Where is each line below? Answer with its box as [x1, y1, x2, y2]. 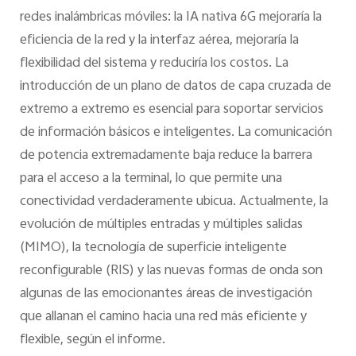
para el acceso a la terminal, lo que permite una [19, 167, 282, 190]
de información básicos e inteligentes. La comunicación [19, 121, 332, 144]
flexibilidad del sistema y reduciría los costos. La [19, 52, 288, 75]
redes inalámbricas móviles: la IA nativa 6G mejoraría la [19, 6, 322, 29]
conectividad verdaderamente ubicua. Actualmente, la [19, 190, 328, 213]
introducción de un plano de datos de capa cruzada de [19, 75, 331, 98]
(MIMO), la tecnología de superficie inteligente [19, 236, 287, 259]
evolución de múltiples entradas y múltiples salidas [19, 213, 303, 236]
